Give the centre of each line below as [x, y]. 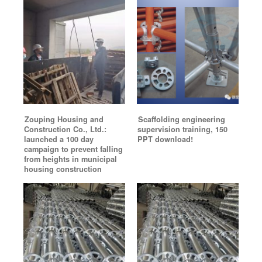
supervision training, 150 [182, 129]
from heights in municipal [70, 159]
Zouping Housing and [64, 119]
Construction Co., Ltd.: [65, 129]
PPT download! [165, 139]
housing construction [63, 169]
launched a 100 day [59, 139]
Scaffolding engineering [182, 119]
